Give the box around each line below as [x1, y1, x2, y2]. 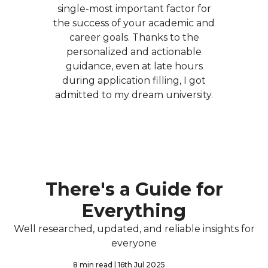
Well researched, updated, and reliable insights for [13, 223, 255, 235]
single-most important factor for [57, 3, 211, 15]
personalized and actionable [66, 46, 202, 58]
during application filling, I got [62, 75, 206, 87]
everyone [111, 237, 157, 249]
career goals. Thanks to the [69, 32, 199, 44]
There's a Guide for [45, 178, 223, 201]
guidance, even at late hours [65, 60, 203, 72]
